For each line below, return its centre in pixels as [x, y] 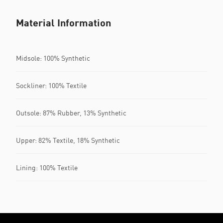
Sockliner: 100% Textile [51, 85]
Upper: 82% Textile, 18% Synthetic [68, 140]
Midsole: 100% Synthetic [53, 58]
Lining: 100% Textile [47, 167]
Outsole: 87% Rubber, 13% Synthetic [71, 112]
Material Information [63, 23]
